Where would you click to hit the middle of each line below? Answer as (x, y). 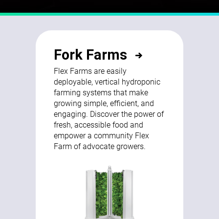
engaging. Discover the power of (109, 113)
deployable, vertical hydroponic (107, 81)
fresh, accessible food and (99, 124)
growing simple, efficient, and (104, 103)
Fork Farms (91, 55)
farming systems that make (101, 92)
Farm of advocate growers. (100, 146)
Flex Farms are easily (90, 70)
